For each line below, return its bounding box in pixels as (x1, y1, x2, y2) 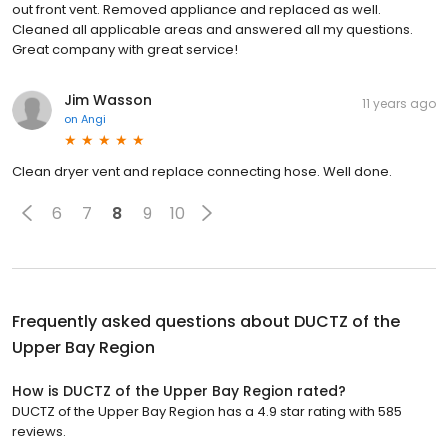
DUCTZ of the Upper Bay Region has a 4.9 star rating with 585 (12, 402, 402, 422)
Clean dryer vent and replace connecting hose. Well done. (12, 162, 392, 182)
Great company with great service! (12, 40, 238, 60)
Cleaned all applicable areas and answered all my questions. (12, 20, 413, 40)
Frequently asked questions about (12, 310, 294, 334)
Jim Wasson (64, 90, 152, 111)
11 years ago (362, 95, 436, 113)
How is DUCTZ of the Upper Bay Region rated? (12, 381, 346, 402)
